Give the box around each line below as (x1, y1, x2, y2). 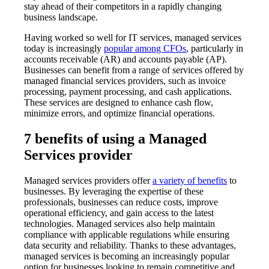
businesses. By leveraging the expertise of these (24, 186, 204, 196)
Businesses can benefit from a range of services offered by (24, 65, 244, 76)
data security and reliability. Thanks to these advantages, (24, 240, 236, 250)
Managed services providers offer (24, 175, 153, 186)
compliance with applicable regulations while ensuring (24, 229, 229, 240)
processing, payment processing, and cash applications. (24, 86, 232, 97)
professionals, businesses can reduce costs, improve (24, 196, 218, 207)
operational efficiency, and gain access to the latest (24, 207, 214, 218)
